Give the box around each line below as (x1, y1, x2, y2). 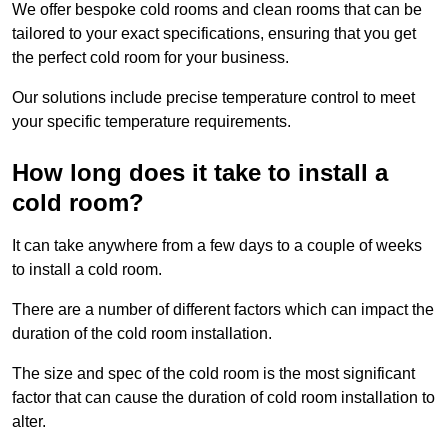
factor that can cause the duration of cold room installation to (12, 388, 435, 406)
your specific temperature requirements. (12, 112, 291, 130)
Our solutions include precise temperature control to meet (12, 88, 415, 106)
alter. (12, 412, 46, 430)
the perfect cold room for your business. (12, 48, 289, 66)
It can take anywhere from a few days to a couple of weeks (12, 236, 422, 254)
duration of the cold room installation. (12, 324, 272, 342)
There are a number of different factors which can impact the (12, 300, 434, 318)
